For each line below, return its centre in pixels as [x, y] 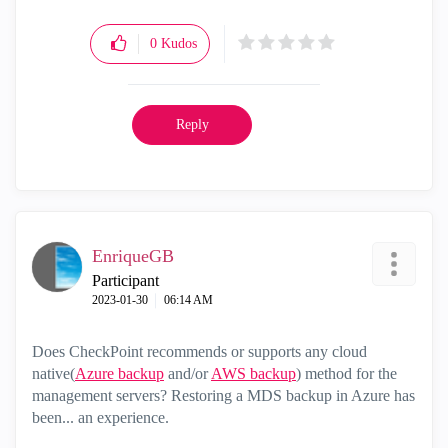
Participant [125, 280]
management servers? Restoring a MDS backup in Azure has [223, 395]
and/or [187, 373]
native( [53, 373]
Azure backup [119, 373]
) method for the [346, 373]
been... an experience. [100, 417]
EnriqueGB [133, 256]
